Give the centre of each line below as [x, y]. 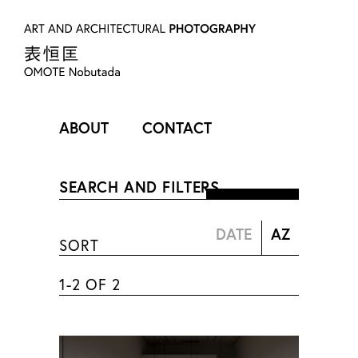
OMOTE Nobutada [91, 268]
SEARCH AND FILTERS [139, 187]
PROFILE [54, 184]
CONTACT [177, 127]
